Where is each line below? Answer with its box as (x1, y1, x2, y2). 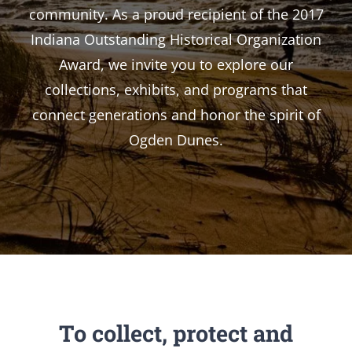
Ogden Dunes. (129, 130, 223, 150)
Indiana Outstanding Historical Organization (31, 30, 321, 49)
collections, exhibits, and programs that (45, 80, 307, 100)
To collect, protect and (59, 318, 293, 349)
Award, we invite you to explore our (59, 55, 293, 75)
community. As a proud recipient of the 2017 (28, 5, 324, 24)
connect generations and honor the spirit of (31, 105, 321, 125)
